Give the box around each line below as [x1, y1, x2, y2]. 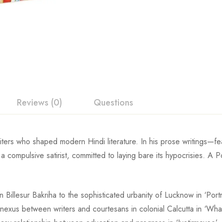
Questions [94, 96, 133, 109]
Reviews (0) [17, 96, 62, 109]
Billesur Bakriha [6, 189, 56, 201]
